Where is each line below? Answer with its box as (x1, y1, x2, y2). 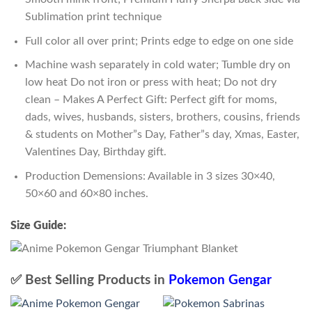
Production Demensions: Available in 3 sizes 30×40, (24, 170, 275, 182)
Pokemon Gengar (169, 273, 272, 287)
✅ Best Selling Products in (10, 273, 169, 287)
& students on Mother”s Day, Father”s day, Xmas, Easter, (24, 129, 299, 141)
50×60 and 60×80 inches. (24, 187, 148, 199)
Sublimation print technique (24, 10, 162, 22)
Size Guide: (10, 219, 66, 231)
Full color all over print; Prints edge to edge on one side (24, 35, 293, 47)
